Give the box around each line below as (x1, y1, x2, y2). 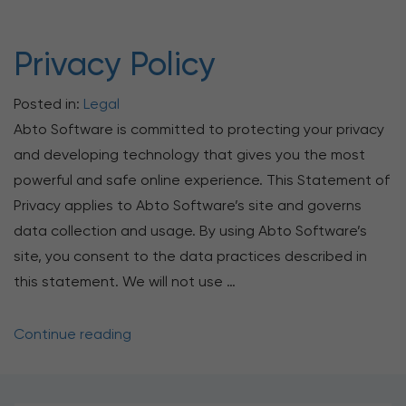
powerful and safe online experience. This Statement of (14, 171, 390, 188)
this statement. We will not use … (14, 273, 236, 290)
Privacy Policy (14, 45, 216, 83)
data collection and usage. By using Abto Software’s (14, 222, 367, 239)
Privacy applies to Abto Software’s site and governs (14, 197, 362, 214)
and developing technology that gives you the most (14, 146, 365, 163)
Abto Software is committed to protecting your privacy (14, 121, 384, 138)
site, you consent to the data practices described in (14, 247, 367, 265)
